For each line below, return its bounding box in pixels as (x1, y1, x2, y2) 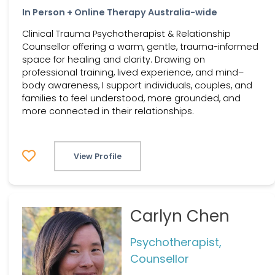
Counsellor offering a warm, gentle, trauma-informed (22, 41, 258, 53)
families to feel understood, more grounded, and (22, 92, 241, 105)
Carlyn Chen (130, 205, 230, 228)
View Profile (74, 150, 122, 161)
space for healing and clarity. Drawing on (22, 53, 205, 66)
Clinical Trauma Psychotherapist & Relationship (22, 28, 231, 41)
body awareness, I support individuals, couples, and (22, 79, 252, 92)
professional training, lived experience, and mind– (22, 66, 244, 79)
